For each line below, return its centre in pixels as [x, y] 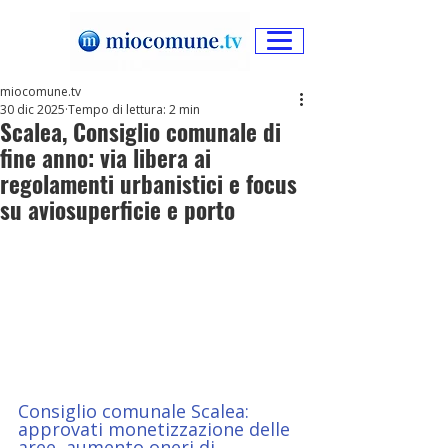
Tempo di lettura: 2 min [134, 109]
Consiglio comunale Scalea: [136, 410]
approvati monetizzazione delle [156, 428]
